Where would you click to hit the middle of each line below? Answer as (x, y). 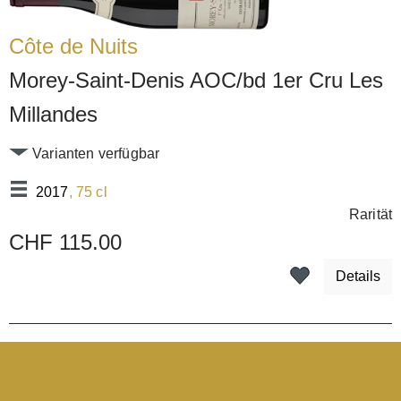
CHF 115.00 (65, 242)
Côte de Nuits (73, 46)
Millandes (53, 114)
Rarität (370, 214)
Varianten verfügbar (94, 153)
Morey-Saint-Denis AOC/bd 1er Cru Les (196, 80)
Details (358, 277)
